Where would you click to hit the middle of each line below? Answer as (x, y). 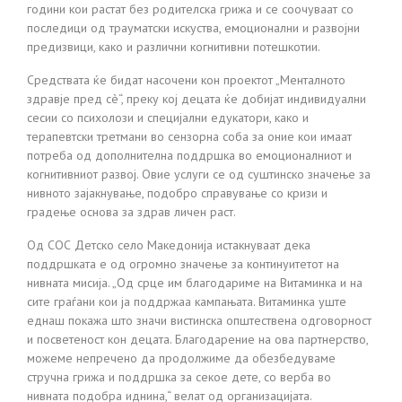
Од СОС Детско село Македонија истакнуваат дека (169, 245)
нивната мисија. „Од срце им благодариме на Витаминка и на (195, 282)
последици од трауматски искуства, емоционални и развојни (193, 27)
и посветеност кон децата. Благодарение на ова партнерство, (197, 339)
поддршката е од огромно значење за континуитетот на (183, 263)
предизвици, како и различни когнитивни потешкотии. (174, 46)
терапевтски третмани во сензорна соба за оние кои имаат (189, 136)
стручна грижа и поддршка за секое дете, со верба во (179, 376)
